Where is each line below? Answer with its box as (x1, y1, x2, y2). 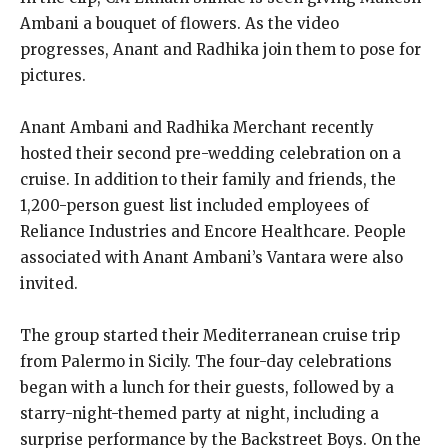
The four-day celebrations (195, 352, 392, 371)
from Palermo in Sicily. (20, 352, 191, 371)
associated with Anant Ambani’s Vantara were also (20, 248, 403, 267)
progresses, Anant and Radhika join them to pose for (20, 40, 421, 59)
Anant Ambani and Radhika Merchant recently (20, 118, 374, 137)
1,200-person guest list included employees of (20, 196, 369, 215)
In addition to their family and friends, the (74, 170, 396, 189)
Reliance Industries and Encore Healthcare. (20, 222, 350, 241)
